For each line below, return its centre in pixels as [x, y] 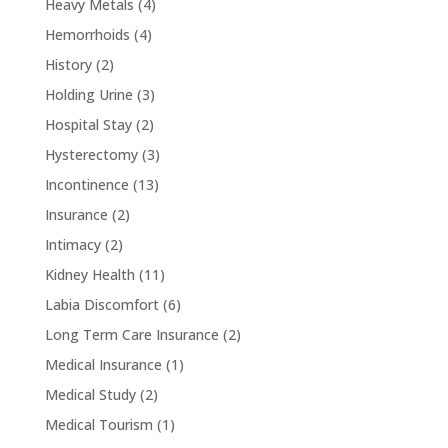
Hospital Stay [88, 124]
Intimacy [72, 244]
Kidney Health [89, 274]
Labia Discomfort [101, 304]
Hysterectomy [91, 154]
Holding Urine [88, 94]
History [68, 64]
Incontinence [86, 184]
